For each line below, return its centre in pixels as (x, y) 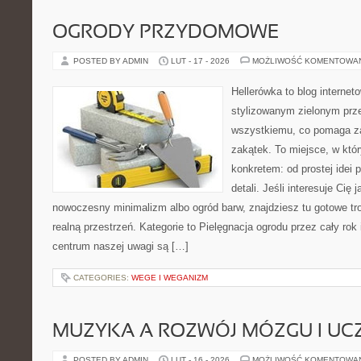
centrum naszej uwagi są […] (120, 246)
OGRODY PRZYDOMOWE (166, 33)
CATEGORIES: (102, 278)
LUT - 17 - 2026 (200, 61)
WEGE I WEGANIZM (170, 278)
